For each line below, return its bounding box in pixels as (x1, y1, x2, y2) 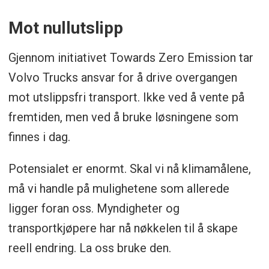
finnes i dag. (8, 130, 73, 145)
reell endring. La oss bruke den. (8, 241, 171, 256)
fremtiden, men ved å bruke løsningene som (8, 110, 238, 125)
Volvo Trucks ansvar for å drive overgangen (8, 70, 237, 85)
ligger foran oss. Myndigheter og (8, 201, 180, 216)
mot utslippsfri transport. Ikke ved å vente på (8, 90, 244, 105)
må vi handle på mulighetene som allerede (8, 181, 229, 196)
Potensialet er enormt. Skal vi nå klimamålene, (8, 162, 251, 177)
